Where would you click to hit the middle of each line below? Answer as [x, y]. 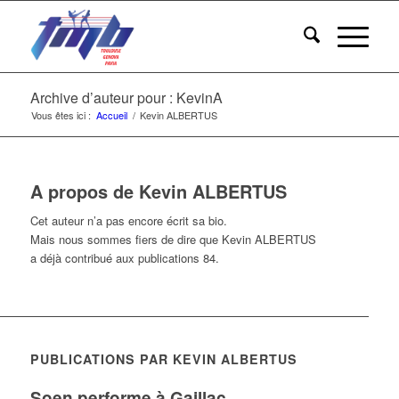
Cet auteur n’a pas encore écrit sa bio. [128, 221]
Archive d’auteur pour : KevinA [126, 98]
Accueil [111, 115]
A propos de [84, 191]
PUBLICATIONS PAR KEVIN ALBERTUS [163, 359]
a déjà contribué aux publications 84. [124, 258]
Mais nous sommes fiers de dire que [126, 240]
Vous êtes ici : [61, 115]
